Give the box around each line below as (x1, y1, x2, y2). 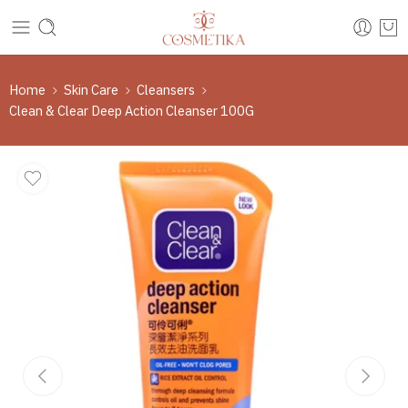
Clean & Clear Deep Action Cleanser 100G (9, 102, 254, 119)
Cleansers (137, 81, 195, 98)
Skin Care (64, 81, 118, 98)
